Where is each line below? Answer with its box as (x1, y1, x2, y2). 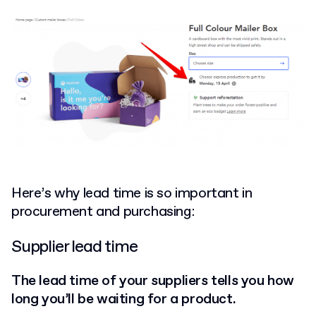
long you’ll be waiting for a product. (11, 290, 236, 310)
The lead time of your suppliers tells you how (11, 272, 295, 291)
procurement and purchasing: (11, 202, 195, 222)
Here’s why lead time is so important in (11, 184, 253, 204)
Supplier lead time (11, 236, 138, 259)
